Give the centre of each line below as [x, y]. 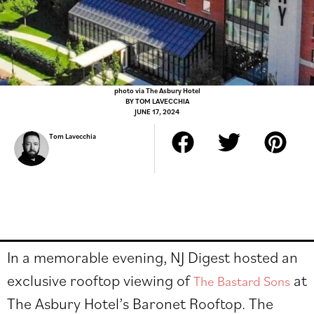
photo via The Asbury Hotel [157, 90]
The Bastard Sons [242, 280]
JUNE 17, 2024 [157, 111]
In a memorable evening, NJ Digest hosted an [152, 257]
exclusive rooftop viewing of [100, 280]
